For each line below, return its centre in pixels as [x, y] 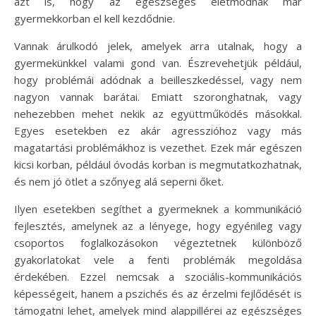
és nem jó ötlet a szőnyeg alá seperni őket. [119, 181]
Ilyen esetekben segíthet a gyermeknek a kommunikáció [158, 209]
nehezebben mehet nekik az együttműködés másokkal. [158, 114]
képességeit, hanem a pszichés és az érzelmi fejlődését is [158, 293]
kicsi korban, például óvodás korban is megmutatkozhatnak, [158, 164]
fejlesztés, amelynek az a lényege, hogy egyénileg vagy [158, 226]
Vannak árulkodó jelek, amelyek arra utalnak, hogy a [158, 46]
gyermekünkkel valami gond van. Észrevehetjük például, [158, 63]
